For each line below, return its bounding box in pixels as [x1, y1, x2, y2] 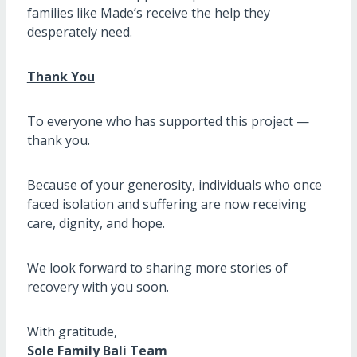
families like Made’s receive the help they [26, 3, 270, 22]
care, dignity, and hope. [26, 214, 165, 232]
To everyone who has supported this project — [26, 112, 309, 130]
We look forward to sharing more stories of [26, 258, 288, 277]
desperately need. [26, 22, 132, 41]
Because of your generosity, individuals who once [26, 175, 322, 194]
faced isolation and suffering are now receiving [26, 194, 307, 213]
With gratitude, [26, 322, 117, 340]
